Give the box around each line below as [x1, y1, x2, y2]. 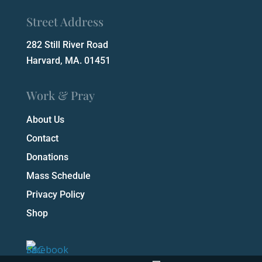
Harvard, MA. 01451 [26, 55, 111, 66]
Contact [26, 133, 58, 144]
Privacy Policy [26, 189, 85, 200]
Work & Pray [26, 87, 95, 103]
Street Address [26, 13, 104, 29]
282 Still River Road [26, 39, 108, 50]
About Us [26, 114, 64, 125]
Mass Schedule [26, 170, 91, 181]
